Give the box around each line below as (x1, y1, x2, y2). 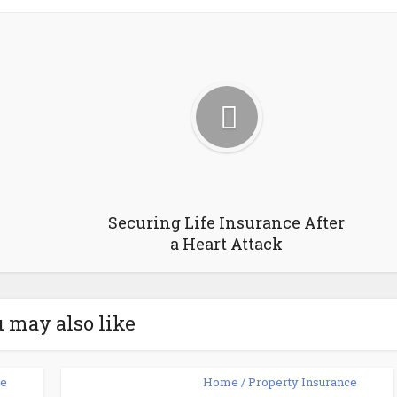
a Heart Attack (170, 233, 283, 255)
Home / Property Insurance (203, 374, 357, 391)
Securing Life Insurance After (108, 212, 345, 234)
